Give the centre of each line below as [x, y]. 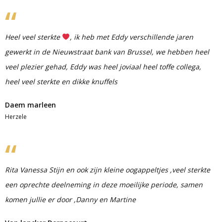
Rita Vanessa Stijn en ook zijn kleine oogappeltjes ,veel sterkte [108, 170]
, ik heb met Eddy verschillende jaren [131, 37]
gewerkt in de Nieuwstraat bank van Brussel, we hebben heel [107, 52]
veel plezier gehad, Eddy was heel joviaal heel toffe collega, [103, 67]
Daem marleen [30, 105]
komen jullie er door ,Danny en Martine [70, 199]
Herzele [16, 117]
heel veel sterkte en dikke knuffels [61, 82]
